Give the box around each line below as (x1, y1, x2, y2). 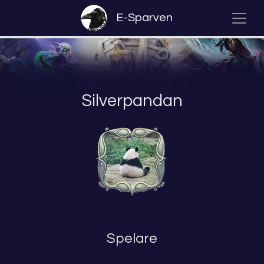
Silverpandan (81, 92, 183, 110)
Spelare (107, 232, 157, 246)
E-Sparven (116, 11, 173, 24)
